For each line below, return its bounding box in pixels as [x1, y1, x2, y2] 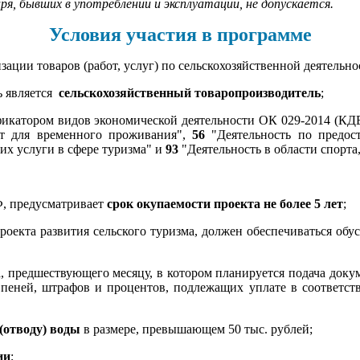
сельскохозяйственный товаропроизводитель [59, 85, 321, 100]
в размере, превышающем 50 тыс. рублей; [80, 321, 313, 336]
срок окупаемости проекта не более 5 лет [107, 196, 343, 211]
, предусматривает [3, 196, 107, 211]
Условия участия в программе [48, 23, 312, 45]
